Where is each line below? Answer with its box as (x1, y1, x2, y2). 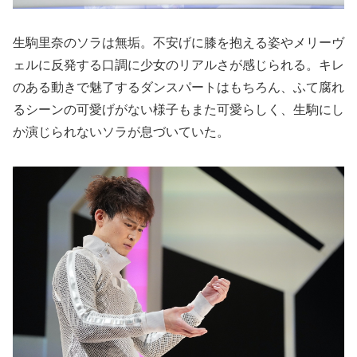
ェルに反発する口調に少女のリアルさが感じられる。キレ (13, 57, 344, 72)
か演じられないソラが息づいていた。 (13, 124, 229, 139)
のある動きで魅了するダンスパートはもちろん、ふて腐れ (13, 80, 344, 94)
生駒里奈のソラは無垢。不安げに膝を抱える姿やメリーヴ (13, 35, 344, 49)
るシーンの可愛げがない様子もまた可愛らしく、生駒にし (13, 102, 344, 116)
